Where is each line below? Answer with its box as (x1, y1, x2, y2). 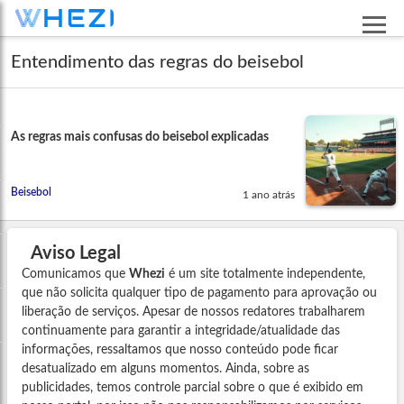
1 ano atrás (243, 188, 296, 200)
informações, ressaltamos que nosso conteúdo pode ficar (22, 343, 338, 356)
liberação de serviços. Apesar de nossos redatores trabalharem (22, 305, 365, 318)
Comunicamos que (22, 267, 129, 280)
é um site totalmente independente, (165, 267, 365, 280)
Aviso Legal (31, 243, 121, 262)
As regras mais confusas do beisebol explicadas (11, 130, 269, 143)
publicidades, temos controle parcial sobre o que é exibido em (22, 381, 363, 394)
